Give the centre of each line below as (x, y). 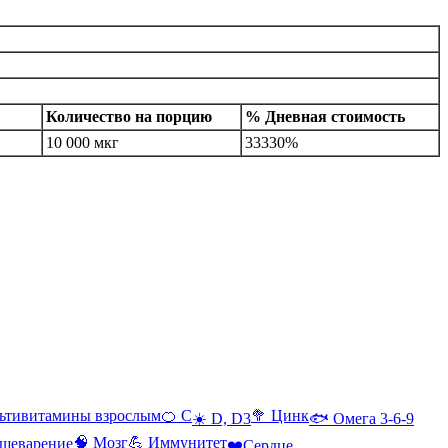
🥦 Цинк (280, 415)
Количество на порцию (129, 116)
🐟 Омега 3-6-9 (361, 418)
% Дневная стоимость (325, 116)
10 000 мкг (82, 142)
